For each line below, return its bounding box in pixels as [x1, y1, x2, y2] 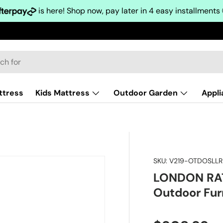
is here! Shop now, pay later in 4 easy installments [36, 5, 222, 16]
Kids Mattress [35, 88, 90, 98]
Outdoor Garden [113, 88, 178, 98]
